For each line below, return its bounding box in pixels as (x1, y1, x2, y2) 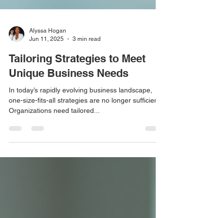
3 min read (73, 53, 101, 60)
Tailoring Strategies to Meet (9, 70, 145, 83)
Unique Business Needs (9, 84, 128, 97)
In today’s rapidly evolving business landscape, (9, 104, 152, 112)
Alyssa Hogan (29, 45, 66, 52)
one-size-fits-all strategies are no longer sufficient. (9, 114, 162, 122)
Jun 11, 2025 (29, 53, 64, 60)
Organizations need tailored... (9, 124, 100, 132)
